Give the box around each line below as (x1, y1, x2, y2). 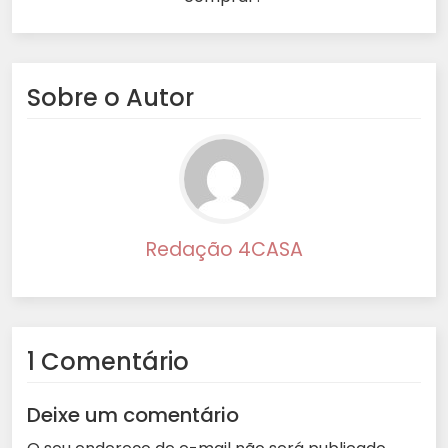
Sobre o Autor (27, 81, 194, 115)
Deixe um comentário (27, 401, 239, 430)
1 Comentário (27, 345, 189, 379)
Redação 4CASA (145, 236, 303, 264)
